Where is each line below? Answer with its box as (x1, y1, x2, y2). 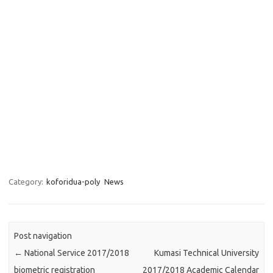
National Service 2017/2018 (23, 248, 130, 258)
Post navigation (14, 231, 73, 241)
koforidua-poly (46, 177, 100, 186)
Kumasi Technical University (154, 248, 259, 258)
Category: (9, 177, 45, 186)
